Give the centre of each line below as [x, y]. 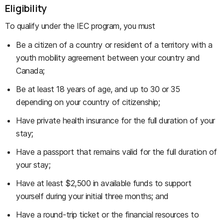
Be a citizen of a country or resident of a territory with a [114, 45]
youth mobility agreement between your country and [108, 58]
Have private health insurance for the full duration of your [115, 120]
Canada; [30, 71]
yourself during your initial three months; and [92, 196]
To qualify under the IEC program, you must [80, 26]
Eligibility [26, 8]
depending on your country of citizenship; [88, 102]
